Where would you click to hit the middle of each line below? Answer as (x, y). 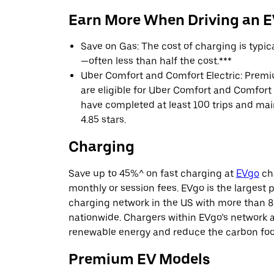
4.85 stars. (103, 120)
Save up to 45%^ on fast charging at (152, 174)
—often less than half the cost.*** (156, 61)
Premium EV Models (139, 259)
